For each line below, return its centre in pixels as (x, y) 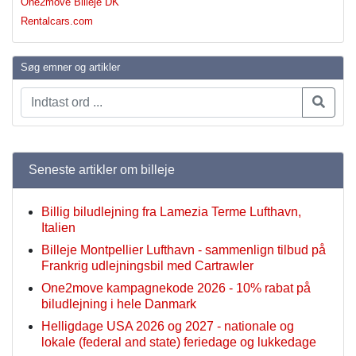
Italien (58, 228)
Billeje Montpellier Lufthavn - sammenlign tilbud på (184, 250)
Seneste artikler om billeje (102, 170)
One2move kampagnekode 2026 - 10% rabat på (176, 288)
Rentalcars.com (57, 21)
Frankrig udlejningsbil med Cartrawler (147, 266)
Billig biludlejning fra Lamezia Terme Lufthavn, (171, 212)
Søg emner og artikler (70, 68)
